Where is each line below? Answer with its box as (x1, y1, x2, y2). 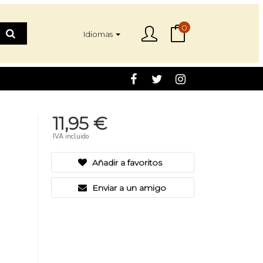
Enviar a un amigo (89, 183, 166, 193)
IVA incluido (52, 132, 89, 141)
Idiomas (83, 29, 113, 39)
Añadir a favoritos (89, 157, 162, 168)
